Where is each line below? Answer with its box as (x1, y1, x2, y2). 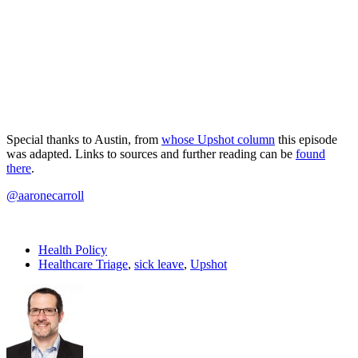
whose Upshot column (161, 132, 275, 146)
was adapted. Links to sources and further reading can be (6, 146, 296, 161)
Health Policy (38, 242, 107, 257)
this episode (275, 132, 337, 146)
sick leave (134, 257, 184, 271)
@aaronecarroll (6, 188, 84, 202)
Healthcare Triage (38, 257, 128, 271)
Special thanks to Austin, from (6, 132, 161, 146)
